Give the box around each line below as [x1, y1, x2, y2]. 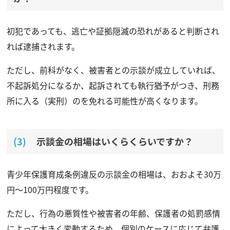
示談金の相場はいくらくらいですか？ [36, 134, 193, 148]
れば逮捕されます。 [6, 40, 80, 52]
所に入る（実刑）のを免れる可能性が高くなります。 [6, 94, 203, 107]
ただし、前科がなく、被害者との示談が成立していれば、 [6, 63, 220, 76]
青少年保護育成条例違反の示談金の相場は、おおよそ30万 [6, 167, 221, 180]
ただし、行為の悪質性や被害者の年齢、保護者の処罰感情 [6, 206, 220, 219]
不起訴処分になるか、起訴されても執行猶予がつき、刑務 [6, 79, 219, 91]
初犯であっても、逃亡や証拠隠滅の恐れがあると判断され [6, 24, 219, 37]
